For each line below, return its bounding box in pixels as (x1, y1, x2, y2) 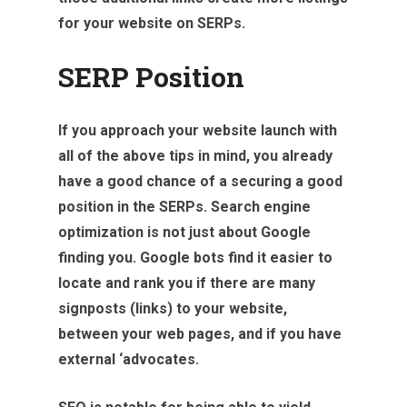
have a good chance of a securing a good (58, 172, 342, 190)
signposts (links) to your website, (58, 299, 287, 317)
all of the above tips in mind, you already (58, 146, 333, 164)
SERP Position (58, 58, 244, 94)
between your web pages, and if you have (58, 324, 342, 342)
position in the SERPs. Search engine (58, 197, 311, 215)
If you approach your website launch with (58, 121, 337, 139)
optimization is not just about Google (58, 223, 311, 241)
